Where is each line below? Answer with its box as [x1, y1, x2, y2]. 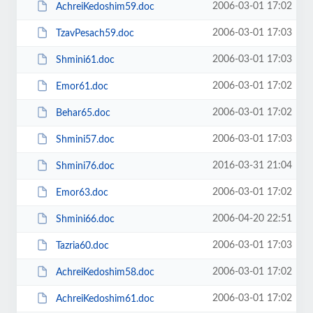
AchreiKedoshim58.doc [55, 267, 154, 277]
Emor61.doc [55, 81, 108, 92]
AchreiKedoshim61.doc [55, 293, 154, 304]
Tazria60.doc [55, 240, 109, 251]
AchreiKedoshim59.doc [55, 1, 154, 12]
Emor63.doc [55, 187, 108, 198]
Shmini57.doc [55, 134, 115, 145]
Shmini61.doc [55, 54, 115, 65]
